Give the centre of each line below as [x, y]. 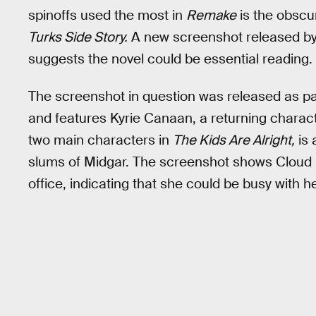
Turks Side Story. [78, 37]
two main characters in [101, 140]
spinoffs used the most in [107, 15]
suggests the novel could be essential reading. [170, 59]
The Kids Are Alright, [234, 140]
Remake [211, 15]
